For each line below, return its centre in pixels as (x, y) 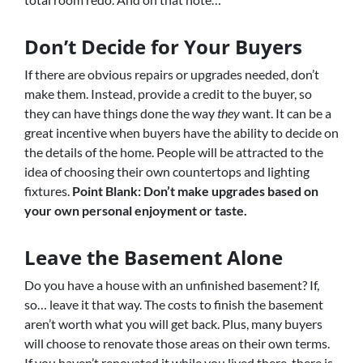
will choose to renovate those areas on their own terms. (177, 343)
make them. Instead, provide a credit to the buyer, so (168, 94)
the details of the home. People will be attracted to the (174, 152)
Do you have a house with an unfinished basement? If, (172, 285)
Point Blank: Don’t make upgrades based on (195, 191)
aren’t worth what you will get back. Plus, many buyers (173, 324)
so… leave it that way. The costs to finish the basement (174, 304)
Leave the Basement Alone (154, 257)
